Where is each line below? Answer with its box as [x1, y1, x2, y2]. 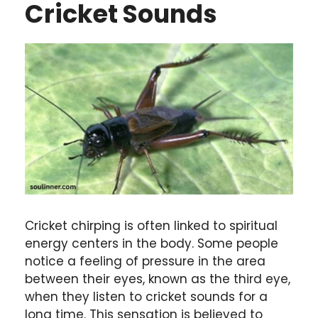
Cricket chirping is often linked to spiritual [25, 217, 278, 235]
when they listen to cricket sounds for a [25, 288, 268, 306]
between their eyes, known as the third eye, [25, 270, 290, 288]
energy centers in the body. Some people [25, 235, 278, 253]
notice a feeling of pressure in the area [25, 253, 265, 270]
